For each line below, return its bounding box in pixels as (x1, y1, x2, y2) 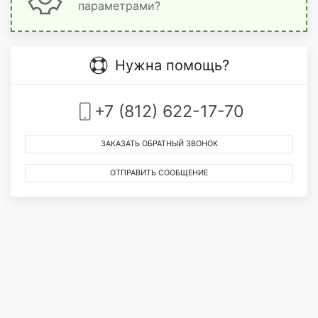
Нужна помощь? (114, 56, 229, 74)
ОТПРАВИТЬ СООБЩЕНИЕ (110, 168, 208, 178)
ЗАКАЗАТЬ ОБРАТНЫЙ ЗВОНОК (100, 138, 218, 148)
